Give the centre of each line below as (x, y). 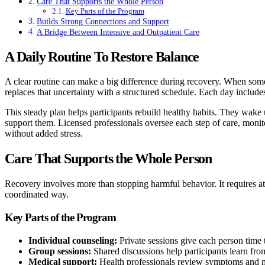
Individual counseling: (73, 240)
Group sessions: (60, 251)
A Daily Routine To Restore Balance (102, 56)
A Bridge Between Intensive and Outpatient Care (118, 32)
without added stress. (44, 134)
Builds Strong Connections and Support (103, 21)
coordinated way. (37, 195)
